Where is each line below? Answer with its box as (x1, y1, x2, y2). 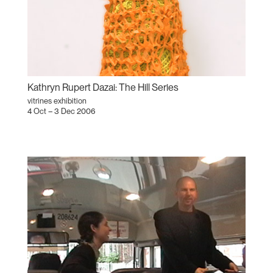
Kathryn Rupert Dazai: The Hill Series (27, 81, 179, 93)
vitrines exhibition (27, 96, 87, 105)
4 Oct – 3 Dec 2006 (27, 106, 96, 116)
